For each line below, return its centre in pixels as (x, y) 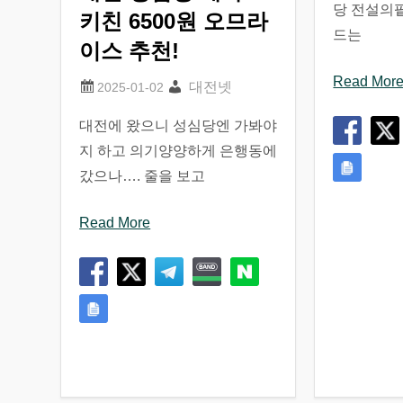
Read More (115, 223)
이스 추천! (130, 51)
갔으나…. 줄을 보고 (143, 176)
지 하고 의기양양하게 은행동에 (179, 151)
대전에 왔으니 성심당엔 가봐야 (179, 126)
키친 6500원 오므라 (174, 22)
